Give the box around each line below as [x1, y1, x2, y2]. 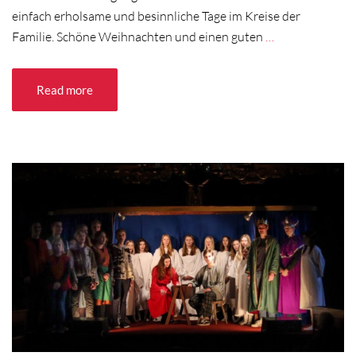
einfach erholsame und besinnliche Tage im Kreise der [12, 7, 300, 24]
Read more [37, 82, 93, 97]
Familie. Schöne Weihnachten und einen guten [12, 28, 265, 44]
